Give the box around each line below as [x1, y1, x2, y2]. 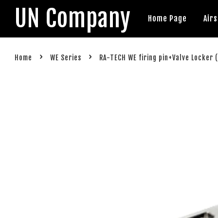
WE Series [50, 54, 81, 62]
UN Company [15, 4, 131, 33]
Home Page [148, 14, 187, 23]
